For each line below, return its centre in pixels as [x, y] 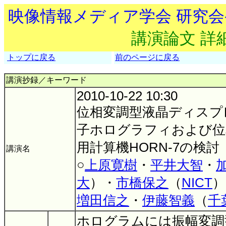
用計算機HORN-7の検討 [148, 147]
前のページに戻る [147, 57]
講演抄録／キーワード [46, 80]
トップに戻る [31, 57]
